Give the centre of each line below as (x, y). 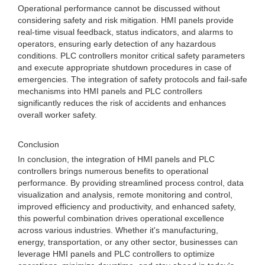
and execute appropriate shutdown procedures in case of (125, 67)
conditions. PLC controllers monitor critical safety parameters (131, 56)
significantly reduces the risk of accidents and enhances (122, 103)
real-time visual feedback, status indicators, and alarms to (125, 32)
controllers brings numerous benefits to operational (113, 171)
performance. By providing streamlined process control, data (131, 183)
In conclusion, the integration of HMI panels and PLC (116, 159)
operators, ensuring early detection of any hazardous (117, 44)
